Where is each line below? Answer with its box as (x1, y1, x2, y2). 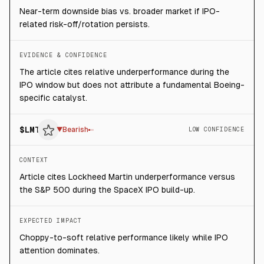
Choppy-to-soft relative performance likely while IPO (19, 233, 228, 242)
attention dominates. (19, 246, 100, 255)
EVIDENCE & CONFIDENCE (19, 52, 107, 58)
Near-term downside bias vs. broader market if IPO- (19, 6, 220, 16)
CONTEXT (19, 157, 48, 163)
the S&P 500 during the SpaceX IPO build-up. (19, 185, 195, 194)
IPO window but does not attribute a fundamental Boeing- (19, 80, 245, 90)
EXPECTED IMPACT (19, 217, 82, 224)
